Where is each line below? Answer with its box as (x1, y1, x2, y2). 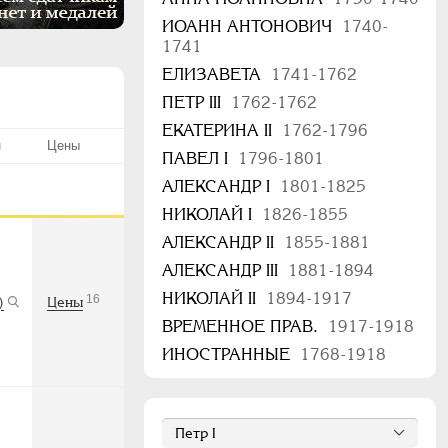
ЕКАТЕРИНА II (162, 121, 277, 140)
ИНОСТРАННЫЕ (162, 345, 295, 364)
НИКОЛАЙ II (162, 289, 261, 308)
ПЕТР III (162, 93, 226, 112)
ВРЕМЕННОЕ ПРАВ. (162, 317, 323, 336)
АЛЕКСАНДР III (162, 261, 283, 280)
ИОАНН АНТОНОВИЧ (162, 17, 337, 36)
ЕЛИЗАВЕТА (162, 65, 266, 84)
